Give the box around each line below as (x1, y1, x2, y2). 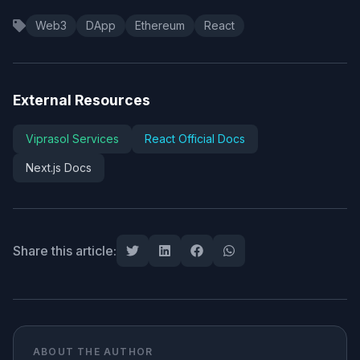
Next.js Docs (26, 160, 92, 174)
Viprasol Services (26, 131, 119, 145)
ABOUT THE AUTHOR (33, 345, 153, 358)
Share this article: (13, 242, 117, 259)
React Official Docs (145, 131, 245, 145)
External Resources (13, 91, 150, 108)
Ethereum (135, 18, 185, 32)
